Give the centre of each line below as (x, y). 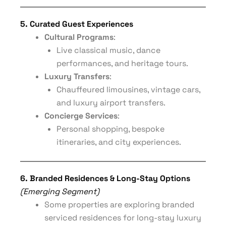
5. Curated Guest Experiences (77, 24)
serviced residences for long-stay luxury (123, 218)
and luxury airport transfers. (111, 103)
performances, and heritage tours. (122, 63)
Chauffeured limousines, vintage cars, (128, 90)
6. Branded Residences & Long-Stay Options (105, 178)
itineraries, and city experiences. (119, 142)
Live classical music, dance (108, 50)
